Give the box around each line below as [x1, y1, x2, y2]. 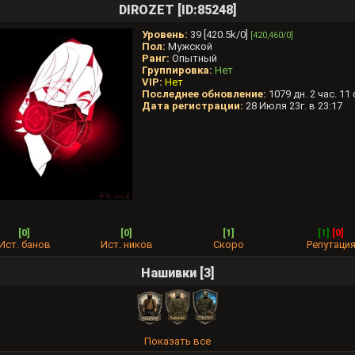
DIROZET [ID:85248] [119, 2, 236, 17]
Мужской [168, 40, 212, 52]
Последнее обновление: [142, 88, 269, 100]
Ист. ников [100, 239, 153, 250]
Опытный [172, 52, 217, 64]
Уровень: [142, 29, 190, 40]
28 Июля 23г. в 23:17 [246, 100, 342, 112]
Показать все [144, 335, 211, 348]
